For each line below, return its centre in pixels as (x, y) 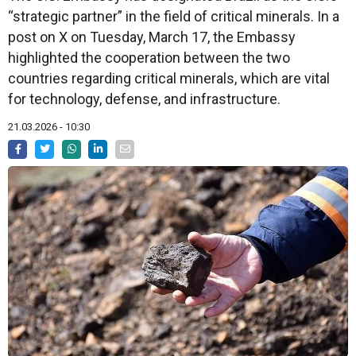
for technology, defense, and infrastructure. (144, 99)
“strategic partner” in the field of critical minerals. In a (174, 17)
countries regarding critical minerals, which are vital (169, 79)
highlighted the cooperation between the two (149, 58)
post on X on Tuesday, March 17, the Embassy (152, 37)
